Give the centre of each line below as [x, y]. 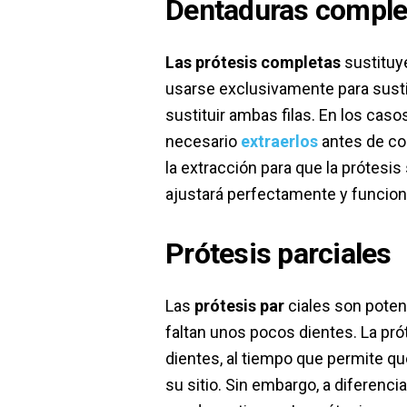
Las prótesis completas [253, 62]
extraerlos [279, 141]
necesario [203, 141]
